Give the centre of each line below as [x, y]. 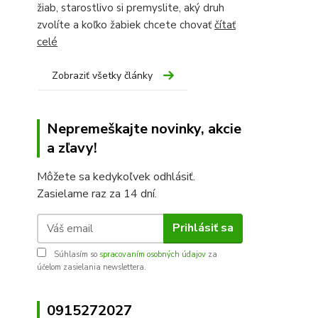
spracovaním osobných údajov [153, 254]
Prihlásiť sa [203, 228]
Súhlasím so [76, 254]
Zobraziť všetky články [102, 75]
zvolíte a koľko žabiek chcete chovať [126, 24]
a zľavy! [72, 148]
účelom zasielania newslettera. [92, 267]
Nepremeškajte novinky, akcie [144, 128]
